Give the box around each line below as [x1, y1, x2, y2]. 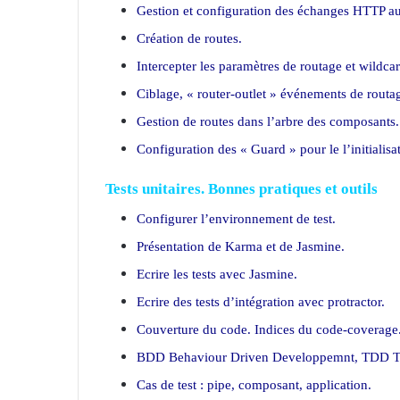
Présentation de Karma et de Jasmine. [137, 238, 345, 254]
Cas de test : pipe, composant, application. [137, 377, 371, 392]
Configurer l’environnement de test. [137, 211, 336, 226]
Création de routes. [137, 31, 242, 46]
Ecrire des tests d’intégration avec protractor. [137, 294, 385, 309]
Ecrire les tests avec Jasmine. [137, 266, 297, 281]
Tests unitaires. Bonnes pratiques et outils [105, 180, 378, 197]
